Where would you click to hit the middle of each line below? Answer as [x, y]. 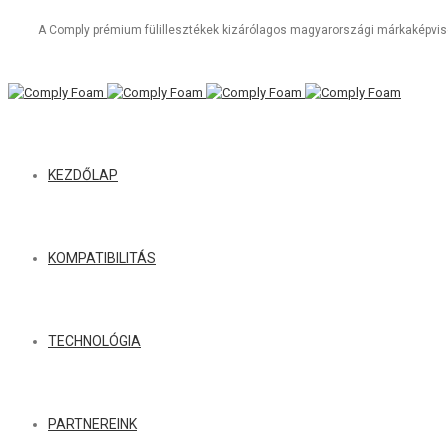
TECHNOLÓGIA [94, 341]
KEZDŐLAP [83, 175]
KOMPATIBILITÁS [102, 258]
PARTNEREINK [92, 424]
